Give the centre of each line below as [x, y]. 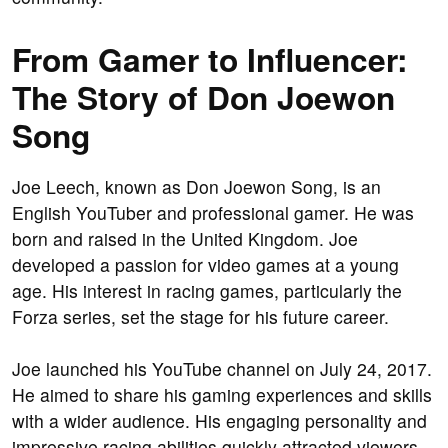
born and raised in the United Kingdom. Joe [185, 239]
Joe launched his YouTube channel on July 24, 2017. [222, 369]
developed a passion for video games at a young [205, 265]
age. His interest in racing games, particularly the [207, 291]
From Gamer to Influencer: [210, 59]
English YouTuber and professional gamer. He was [213, 213]
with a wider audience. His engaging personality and [219, 421]
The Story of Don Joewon [203, 97]
